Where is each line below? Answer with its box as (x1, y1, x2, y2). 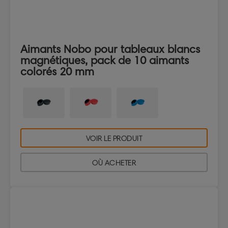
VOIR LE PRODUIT (85, 134, 142, 144)
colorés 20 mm (20, 65, 94, 79)
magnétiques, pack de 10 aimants (20, 53, 189, 68)
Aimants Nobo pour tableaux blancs (20, 42, 200, 56)
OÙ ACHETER (92, 159, 136, 168)
